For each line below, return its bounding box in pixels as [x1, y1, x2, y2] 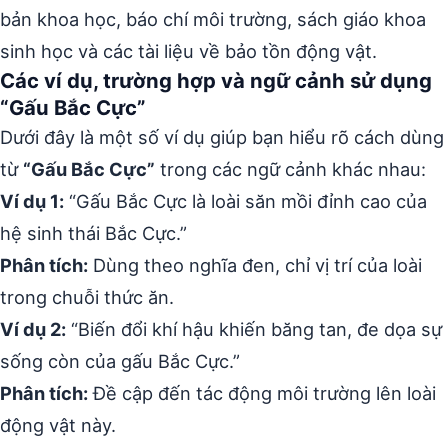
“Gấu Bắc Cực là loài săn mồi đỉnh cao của [64, 190, 427, 212]
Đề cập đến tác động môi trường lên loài [88, 382, 436, 404]
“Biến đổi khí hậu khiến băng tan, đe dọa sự [66, 318, 442, 340]
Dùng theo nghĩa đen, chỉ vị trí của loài [88, 254, 422, 276]
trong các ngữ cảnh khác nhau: [155, 158, 426, 180]
